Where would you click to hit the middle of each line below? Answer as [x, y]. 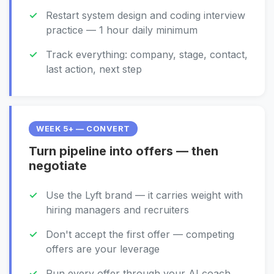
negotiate [58, 166]
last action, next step [94, 69]
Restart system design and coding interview [146, 15]
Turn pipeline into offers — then [124, 151]
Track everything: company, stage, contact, [147, 54]
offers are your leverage [103, 249]
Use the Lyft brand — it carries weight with [144, 195]
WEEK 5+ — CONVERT [83, 129]
